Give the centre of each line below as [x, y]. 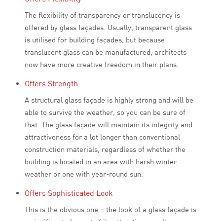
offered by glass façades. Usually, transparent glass [108, 28]
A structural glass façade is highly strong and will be [109, 100]
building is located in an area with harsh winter [101, 162]
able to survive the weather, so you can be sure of [105, 112]
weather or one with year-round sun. [84, 174]
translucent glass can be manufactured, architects [106, 52]
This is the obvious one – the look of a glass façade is [110, 210]
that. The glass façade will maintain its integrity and [109, 125]
